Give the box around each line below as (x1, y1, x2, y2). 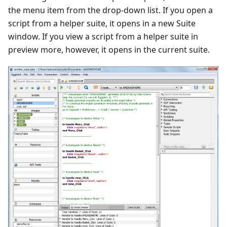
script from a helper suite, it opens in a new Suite (8, 18, 196, 29)
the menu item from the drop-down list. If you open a (8, 5, 213, 16)
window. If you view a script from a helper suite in (8, 31, 198, 43)
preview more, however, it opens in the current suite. (8, 44, 210, 56)
